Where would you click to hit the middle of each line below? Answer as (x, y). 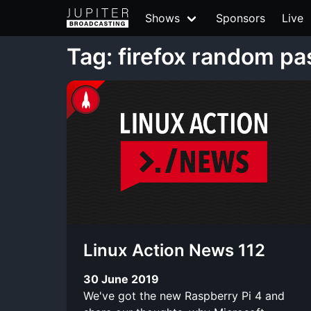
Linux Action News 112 (174, 250)
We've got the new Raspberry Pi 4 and (184, 295)
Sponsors (241, 18)
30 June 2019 (121, 279)
